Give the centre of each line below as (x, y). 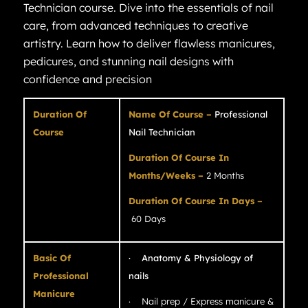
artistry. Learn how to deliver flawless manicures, (149, 44)
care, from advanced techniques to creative (135, 26)
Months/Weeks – (166, 176)
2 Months (223, 176)
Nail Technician (162, 132)
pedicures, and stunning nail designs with (128, 62)
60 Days (147, 219)
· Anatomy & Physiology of (190, 258)
